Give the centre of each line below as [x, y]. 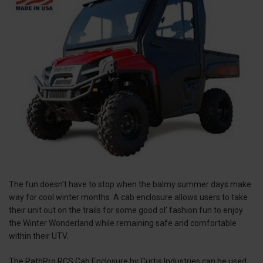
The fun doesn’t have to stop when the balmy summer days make [130, 184]
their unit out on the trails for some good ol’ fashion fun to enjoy [126, 210]
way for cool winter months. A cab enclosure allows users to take [128, 197]
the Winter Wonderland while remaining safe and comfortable [123, 223]
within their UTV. [38, 236]
